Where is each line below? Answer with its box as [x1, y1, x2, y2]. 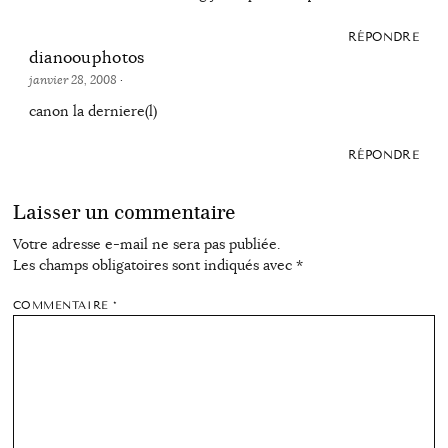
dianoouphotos [28, 47, 145, 68]
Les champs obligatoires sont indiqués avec [12, 255, 296, 274]
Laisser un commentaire [12, 201, 236, 225]
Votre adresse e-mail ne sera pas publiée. [12, 234, 280, 253]
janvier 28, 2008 [28, 72, 120, 89]
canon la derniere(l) [28, 102, 157, 121]
